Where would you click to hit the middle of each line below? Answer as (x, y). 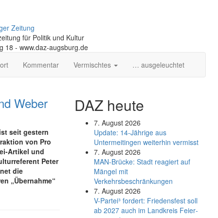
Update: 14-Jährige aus (130, 132)
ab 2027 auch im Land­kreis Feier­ (146, 210)
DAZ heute (109, 105)
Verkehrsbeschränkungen (133, 181)
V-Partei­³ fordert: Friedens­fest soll (145, 200)
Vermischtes (93, 65)
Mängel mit (111, 171)
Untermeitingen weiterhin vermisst (146, 142)
